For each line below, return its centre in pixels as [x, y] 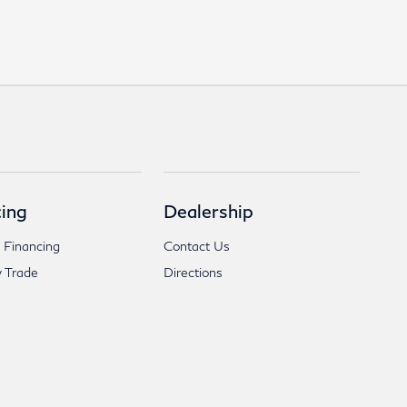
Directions [194, 273]
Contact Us [197, 246]
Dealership [209, 211]
